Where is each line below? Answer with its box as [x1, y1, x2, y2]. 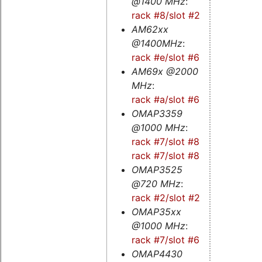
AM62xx [131, 23, 168, 36]
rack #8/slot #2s [131, 9, 205, 22]
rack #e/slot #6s [131, 51, 204, 64]
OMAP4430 [131, 248, 182, 260]
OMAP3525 [131, 164, 182, 176]
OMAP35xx [131, 206, 181, 218]
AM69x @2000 [131, 65, 198, 78]
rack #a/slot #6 [131, 94, 199, 106]
